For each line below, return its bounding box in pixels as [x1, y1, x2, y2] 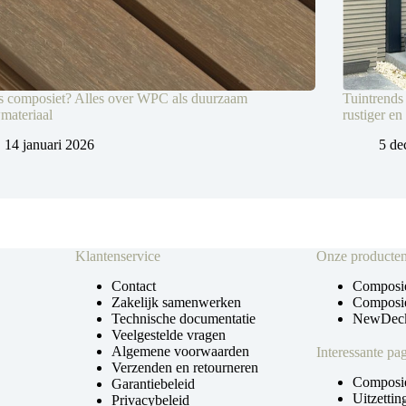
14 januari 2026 [5, 136, 95, 152]
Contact [111, 278, 157, 295]
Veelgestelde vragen [111, 327, 227, 343]
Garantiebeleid [111, 376, 196, 392]
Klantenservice [75, 248, 161, 265]
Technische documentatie [111, 311, 256, 327]
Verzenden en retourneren [111, 360, 259, 376]
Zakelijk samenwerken [111, 295, 242, 311]
